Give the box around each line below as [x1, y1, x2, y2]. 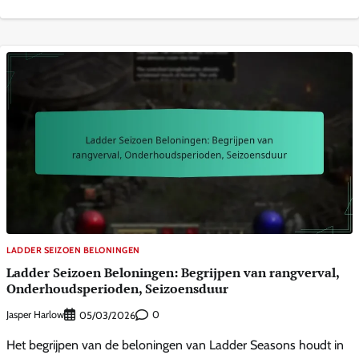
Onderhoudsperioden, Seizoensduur [6, 280, 228, 298]
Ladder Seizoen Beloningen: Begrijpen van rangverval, [6, 264, 340, 282]
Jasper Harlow [6, 309, 64, 321]
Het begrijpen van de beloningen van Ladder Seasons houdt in [6, 337, 344, 353]
